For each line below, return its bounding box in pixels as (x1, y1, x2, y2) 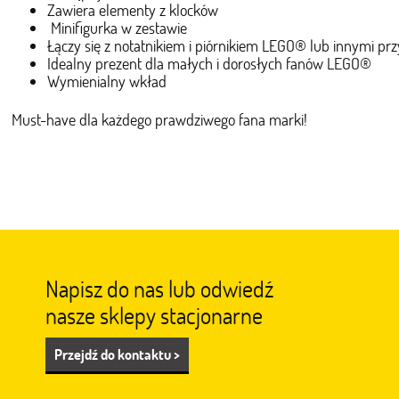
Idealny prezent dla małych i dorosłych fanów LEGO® (47, 53, 372, 74)
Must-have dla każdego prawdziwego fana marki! (12, 109, 308, 130)
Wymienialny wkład (47, 70, 167, 92)
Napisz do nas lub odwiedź (45, 273, 273, 304)
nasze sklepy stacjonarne (45, 300, 263, 330)
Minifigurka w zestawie (51, 17, 188, 38)
